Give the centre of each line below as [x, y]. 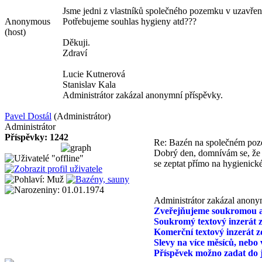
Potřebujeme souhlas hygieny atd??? [130, 21]
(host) [15, 32]
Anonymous [27, 21]
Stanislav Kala [89, 85]
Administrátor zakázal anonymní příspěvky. [143, 95]
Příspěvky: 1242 [37, 137]
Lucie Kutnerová [94, 74]
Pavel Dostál [28, 116]
